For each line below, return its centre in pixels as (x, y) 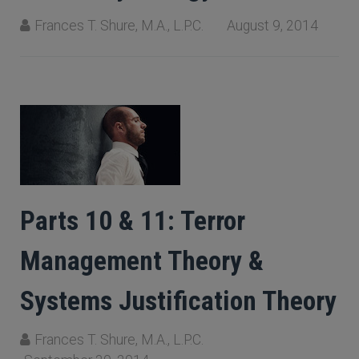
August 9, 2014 (272, 26)
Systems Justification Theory (178, 301)
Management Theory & (142, 261)
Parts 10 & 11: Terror (133, 221)
